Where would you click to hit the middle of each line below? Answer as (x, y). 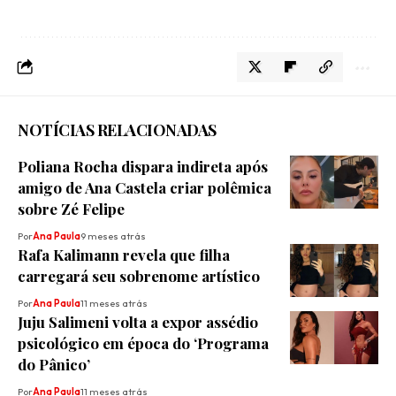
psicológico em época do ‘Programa (143, 343)
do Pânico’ (54, 365)
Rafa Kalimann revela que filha (124, 255)
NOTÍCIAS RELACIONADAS (117, 130)
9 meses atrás (113, 236)
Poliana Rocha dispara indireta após (143, 167)
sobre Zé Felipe (71, 209)
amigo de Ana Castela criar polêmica (145, 188)
